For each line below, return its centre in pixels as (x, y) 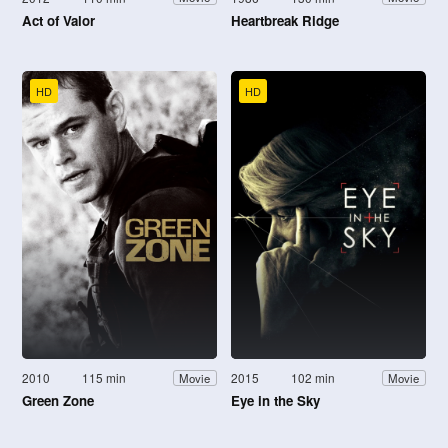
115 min (104, 378)
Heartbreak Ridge (285, 20)
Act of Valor (58, 20)
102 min (313, 378)
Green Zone (58, 401)
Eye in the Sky (275, 401)
